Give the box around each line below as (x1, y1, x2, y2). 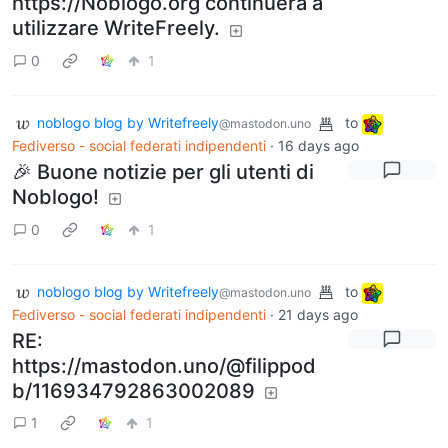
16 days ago (278, 137, 359, 154)
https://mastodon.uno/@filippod (12, 353, 316, 378)
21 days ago (278, 305, 358, 323)
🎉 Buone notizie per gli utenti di (12, 160, 314, 184)
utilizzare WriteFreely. (12, 16, 220, 41)
